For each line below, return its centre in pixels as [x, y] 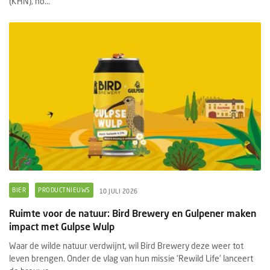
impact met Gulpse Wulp [62, 226]
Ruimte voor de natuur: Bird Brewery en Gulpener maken [133, 213]
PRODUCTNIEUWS [64, 190]
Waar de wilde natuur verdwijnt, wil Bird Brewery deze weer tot [126, 245]
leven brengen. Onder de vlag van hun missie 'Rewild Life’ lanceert [131, 258]
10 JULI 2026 [118, 191]
